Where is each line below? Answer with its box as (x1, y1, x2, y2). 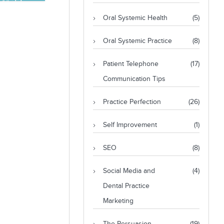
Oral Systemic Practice (102, 37, 172, 45)
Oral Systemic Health (102, 14, 167, 22)
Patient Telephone (102, 60, 158, 68)
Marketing (102, 197, 133, 205)
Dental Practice (102, 182, 149, 190)
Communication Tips (102, 75, 165, 83)
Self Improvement (102, 121, 157, 129)
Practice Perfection (102, 98, 161, 106)
